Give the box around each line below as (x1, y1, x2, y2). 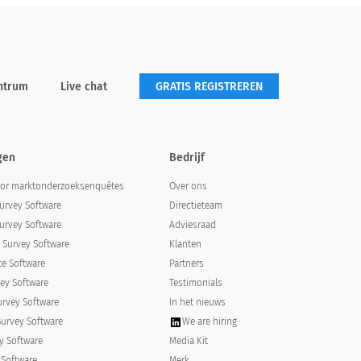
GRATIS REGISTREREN (156, 80, 263, 93)
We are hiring (181, 316, 237, 327)
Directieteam (168, 200, 222, 211)
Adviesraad (168, 219, 216, 230)
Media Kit (168, 335, 208, 346)
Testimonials (168, 277, 222, 288)
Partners (168, 258, 204, 269)
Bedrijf (168, 151, 205, 164)
